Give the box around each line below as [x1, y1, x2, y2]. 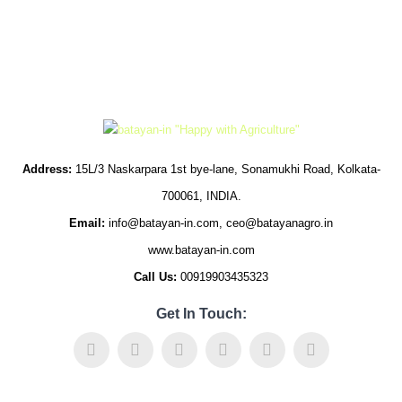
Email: [69, 216, 105, 230]
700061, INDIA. [161, 189, 241, 203]
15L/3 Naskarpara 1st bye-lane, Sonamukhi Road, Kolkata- [71, 162, 380, 176]
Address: [22, 162, 72, 176]
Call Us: [134, 270, 177, 284]
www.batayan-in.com [147, 243, 255, 257]
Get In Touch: [155, 304, 247, 321]
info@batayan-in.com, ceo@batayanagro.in [105, 216, 333, 230]
